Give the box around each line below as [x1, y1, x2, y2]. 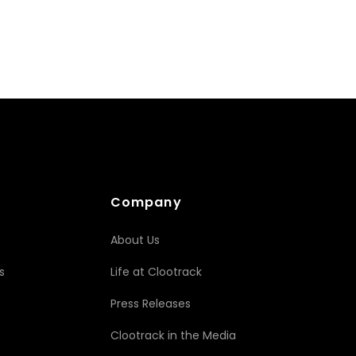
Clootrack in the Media [110, 327, 236, 343]
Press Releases [110, 295, 191, 311]
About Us [110, 231, 160, 248]
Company [110, 192, 182, 211]
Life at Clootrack [110, 263, 202, 280]
